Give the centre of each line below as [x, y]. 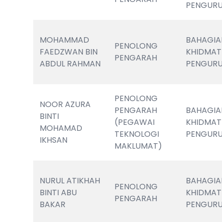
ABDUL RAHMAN [70, 64]
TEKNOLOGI [137, 134]
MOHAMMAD [65, 40]
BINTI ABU [58, 193]
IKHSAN [54, 140]
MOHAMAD [61, 128]
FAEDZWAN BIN [69, 52]
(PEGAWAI [135, 122]
